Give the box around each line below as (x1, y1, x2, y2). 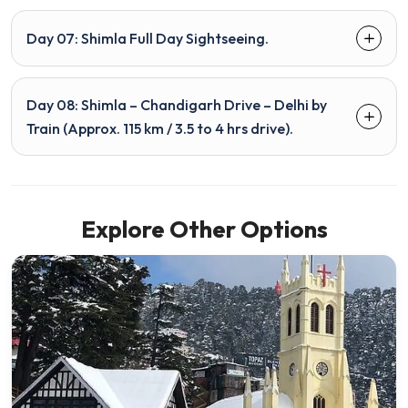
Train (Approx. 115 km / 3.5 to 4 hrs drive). (26, 118, 293, 138)
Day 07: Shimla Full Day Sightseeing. (26, 28, 269, 47)
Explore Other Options (80, 213, 328, 244)
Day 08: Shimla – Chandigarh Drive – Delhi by (26, 95, 327, 114)
